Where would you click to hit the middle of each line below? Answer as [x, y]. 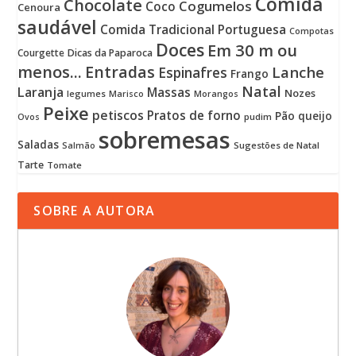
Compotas [312, 31]
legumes [87, 94]
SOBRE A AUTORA [95, 211]
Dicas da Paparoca [110, 53]
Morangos [217, 94]
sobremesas [165, 140]
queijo [315, 116]
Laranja [41, 93]
